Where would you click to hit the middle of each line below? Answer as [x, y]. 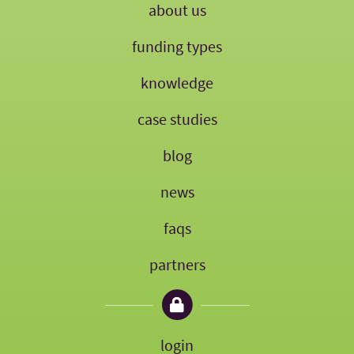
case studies [177, 119]
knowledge [177, 83]
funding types [177, 47]
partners [177, 265]
